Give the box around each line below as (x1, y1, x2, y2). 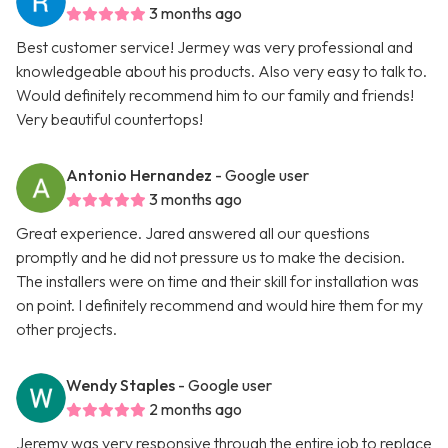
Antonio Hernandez (66, 165, 212, 186)
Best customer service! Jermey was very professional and (16, 37, 413, 58)
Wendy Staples (66, 375, 175, 396)
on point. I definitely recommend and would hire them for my (16, 295, 423, 316)
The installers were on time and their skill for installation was (16, 271, 419, 292)
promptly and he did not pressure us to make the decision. (16, 247, 405, 268)
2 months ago (149, 399, 242, 420)
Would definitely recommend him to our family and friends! (16, 85, 414, 106)
